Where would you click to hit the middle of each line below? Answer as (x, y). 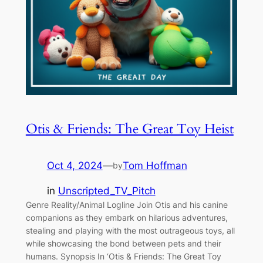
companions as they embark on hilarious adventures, (127, 217)
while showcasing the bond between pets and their (123, 243)
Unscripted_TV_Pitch (107, 190)
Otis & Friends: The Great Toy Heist (129, 129)
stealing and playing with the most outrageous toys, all (130, 230)
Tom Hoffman (155, 165)
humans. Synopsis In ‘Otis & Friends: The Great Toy (123, 256)
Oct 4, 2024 (75, 165)
